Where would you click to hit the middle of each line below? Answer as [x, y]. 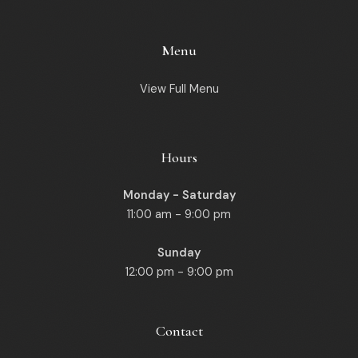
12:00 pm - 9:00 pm [179, 272]
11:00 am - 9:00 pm [179, 214]
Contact [179, 331]
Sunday [179, 253]
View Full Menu [179, 89]
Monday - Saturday [179, 195]
